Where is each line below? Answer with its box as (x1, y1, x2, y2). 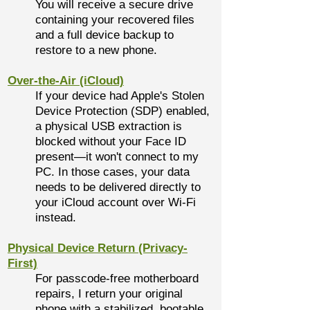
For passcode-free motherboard (35, 272, 199, 285)
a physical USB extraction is (35, 120, 182, 133)
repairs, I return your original (35, 287, 183, 300)
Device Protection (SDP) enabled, (35, 104, 210, 118)
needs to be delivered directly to (35, 181, 201, 194)
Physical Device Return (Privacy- (8, 241, 188, 255)
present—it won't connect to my (35, 150, 199, 163)
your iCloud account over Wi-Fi (35, 196, 196, 209)
